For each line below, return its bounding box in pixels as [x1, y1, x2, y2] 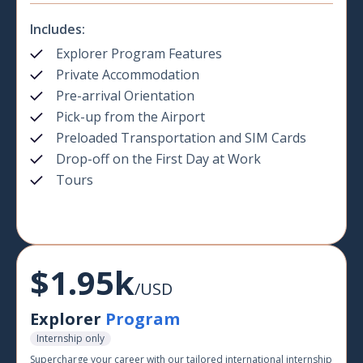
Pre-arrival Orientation [56, 87, 194, 105]
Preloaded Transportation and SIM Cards [56, 129, 306, 147]
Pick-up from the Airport [56, 108, 205, 126]
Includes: [30, 20, 85, 39]
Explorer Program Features [56, 45, 222, 63]
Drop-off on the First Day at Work [56, 150, 261, 169]
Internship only [36, 331, 105, 346]
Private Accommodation [56, 66, 199, 84]
